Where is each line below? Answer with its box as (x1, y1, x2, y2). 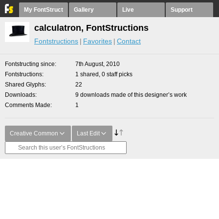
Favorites (83, 37, 112, 45)
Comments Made (5, 102, 50, 109)
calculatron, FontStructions (34, 23, 149, 33)
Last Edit (77, 130, 100, 137)
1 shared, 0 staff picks (75, 71, 132, 78)
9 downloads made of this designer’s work (75, 91, 187, 98)
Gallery (74, 6, 94, 13)
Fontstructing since (5, 61, 55, 67)
